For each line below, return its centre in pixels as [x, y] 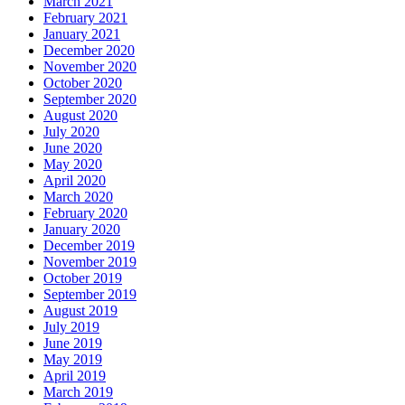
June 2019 [73, 343]
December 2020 [89, 50]
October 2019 [83, 278]
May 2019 [73, 359]
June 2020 [73, 147]
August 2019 [80, 310]
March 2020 [78, 196]
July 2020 [71, 131]
